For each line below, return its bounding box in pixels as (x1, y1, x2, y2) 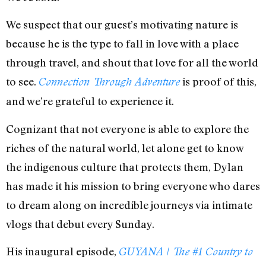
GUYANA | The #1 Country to (119, 245, 253, 258)
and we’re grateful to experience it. (6, 94, 176, 108)
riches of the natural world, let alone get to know (6, 141, 243, 154)
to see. (6, 75, 36, 88)
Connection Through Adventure (39, 75, 180, 88)
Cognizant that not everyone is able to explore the (6, 122, 249, 135)
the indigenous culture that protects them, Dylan (6, 160, 243, 173)
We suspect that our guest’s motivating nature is (6, 18, 238, 31)
